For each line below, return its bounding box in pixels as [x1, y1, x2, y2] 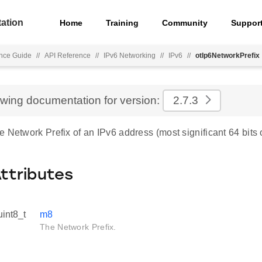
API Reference [44, 51, 91, 60]
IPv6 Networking [104, 51, 156, 60]
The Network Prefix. [40, 222, 116, 232]
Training [106, 18, 139, 27]
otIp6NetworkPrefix [195, 51, 260, 60]
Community [162, 18, 208, 27]
